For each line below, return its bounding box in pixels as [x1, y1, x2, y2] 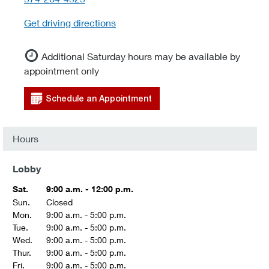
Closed [46, 197, 73, 207]
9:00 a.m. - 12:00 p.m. [46, 184, 133, 194]
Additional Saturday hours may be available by [41, 50, 240, 62]
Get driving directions [24, 17, 116, 28]
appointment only [24, 65, 99, 76]
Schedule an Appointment [46, 94, 152, 103]
